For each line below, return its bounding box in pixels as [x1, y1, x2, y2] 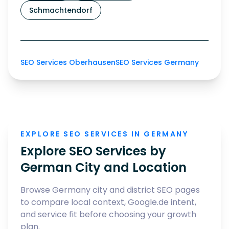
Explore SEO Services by [20, 143, 166, 159]
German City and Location [20, 159, 187, 176]
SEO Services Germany [116, 57, 199, 67]
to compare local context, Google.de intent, [20, 196, 196, 208]
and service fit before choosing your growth [20, 209, 196, 220]
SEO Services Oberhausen [20, 57, 116, 67]
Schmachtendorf [29, 5, 93, 15]
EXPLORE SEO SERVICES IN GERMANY [20, 129, 189, 139]
